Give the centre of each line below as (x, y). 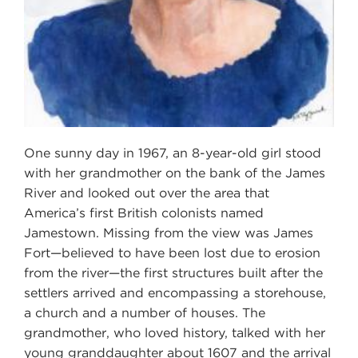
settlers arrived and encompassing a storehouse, (175, 292)
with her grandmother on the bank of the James (175, 173)
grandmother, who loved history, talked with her (175, 332)
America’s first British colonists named (144, 213)
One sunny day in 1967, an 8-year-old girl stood (173, 153)
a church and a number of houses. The (145, 312)
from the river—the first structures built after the (173, 272)
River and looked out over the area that (147, 193)
